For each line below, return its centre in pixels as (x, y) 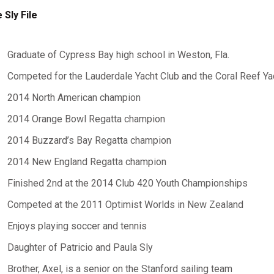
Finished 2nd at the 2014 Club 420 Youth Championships (127, 183)
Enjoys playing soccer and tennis (77, 226)
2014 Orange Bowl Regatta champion (86, 119)
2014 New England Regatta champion (87, 162)
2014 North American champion (74, 98)
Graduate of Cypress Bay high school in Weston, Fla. (118, 55)
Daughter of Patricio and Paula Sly (80, 247)
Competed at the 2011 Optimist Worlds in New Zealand (125, 205)
